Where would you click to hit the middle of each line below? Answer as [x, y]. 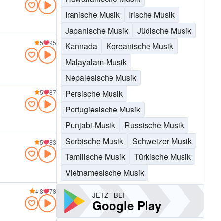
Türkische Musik [163, 157]
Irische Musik [152, 15]
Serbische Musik [94, 141]
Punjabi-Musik [90, 125]
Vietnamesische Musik [105, 172]
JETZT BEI [109, 195]
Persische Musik [94, 93]
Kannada [81, 46]
